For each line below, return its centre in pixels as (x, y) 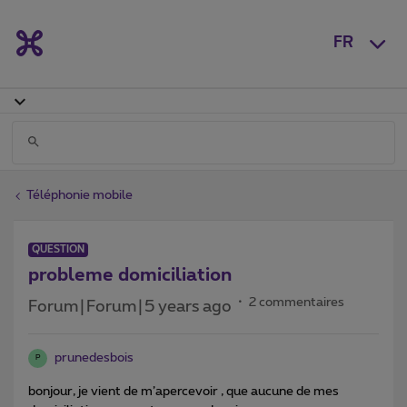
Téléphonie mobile (79, 195)
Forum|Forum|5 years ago (130, 307)
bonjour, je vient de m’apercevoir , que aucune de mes (184, 391)
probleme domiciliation (130, 275)
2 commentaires (297, 302)
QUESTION (58, 249)
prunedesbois (94, 357)
